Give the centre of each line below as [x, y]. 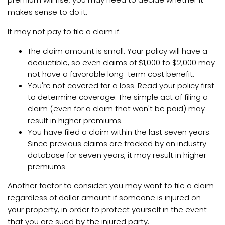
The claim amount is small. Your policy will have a [118, 51]
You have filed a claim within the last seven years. [119, 132]
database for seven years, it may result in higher [117, 155]
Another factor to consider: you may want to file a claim [111, 186]
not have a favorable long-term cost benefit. [111, 74]
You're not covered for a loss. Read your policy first [121, 86]
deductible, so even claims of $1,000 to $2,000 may [121, 63]
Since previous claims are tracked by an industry [117, 143]
